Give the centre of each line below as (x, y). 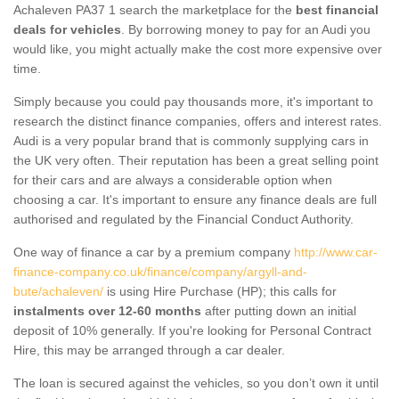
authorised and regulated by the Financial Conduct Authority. (183, 219)
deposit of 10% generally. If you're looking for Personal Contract (192, 330)
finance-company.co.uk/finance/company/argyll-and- (160, 271)
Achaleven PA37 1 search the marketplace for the (155, 9)
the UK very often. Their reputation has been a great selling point (196, 160)
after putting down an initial (279, 310)
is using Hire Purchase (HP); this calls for (220, 291)
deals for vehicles (67, 29)
